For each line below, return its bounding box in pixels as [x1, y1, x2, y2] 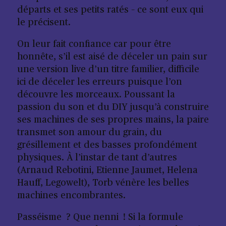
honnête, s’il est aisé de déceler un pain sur [17, 52, 207, 62]
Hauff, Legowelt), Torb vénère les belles [17, 179, 189, 188]
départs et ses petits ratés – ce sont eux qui [17, 6, 203, 15]
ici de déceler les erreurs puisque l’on [17, 78, 182, 87]
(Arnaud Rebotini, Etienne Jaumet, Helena [17, 166, 198, 175]
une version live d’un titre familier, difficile [17, 65, 199, 74]
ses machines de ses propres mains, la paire [17, 116, 209, 125]
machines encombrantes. [17, 191, 126, 200]
